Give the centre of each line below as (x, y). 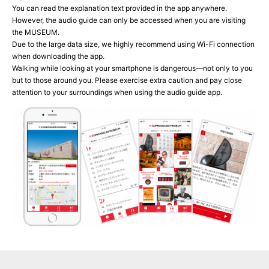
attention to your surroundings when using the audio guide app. (117, 92)
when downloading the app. (58, 56)
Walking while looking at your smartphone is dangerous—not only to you (132, 68)
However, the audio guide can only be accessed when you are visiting (129, 20)
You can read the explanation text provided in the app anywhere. (119, 8)
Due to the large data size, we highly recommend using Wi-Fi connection (133, 44)
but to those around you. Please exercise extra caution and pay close (127, 80)
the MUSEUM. (36, 32)
